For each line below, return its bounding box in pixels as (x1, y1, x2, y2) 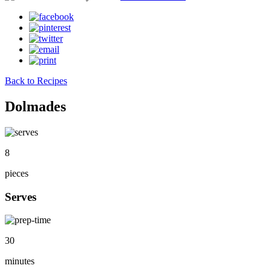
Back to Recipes (5, 76, 67, 86)
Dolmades (5, 98, 66, 114)
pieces (5, 168, 28, 178)
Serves (5, 190, 36, 203)
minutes (5, 256, 34, 267)
